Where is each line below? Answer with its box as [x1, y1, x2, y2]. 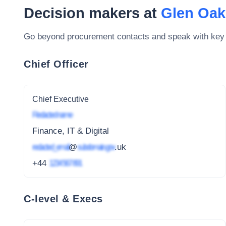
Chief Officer [24, 58, 89, 70]
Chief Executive [32, 94, 89, 103]
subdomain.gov [77, 142, 115, 152]
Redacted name [32, 110, 72, 120]
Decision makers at [24, 5, 161, 21]
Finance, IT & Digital [32, 126, 109, 136]
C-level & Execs [24, 193, 103, 204]
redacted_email [32, 142, 69, 152]
